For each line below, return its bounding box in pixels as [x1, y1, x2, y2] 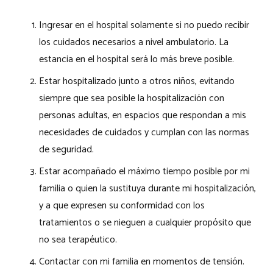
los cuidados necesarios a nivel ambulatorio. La [39, 34, 229, 51]
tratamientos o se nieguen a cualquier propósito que [39, 214, 251, 231]
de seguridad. [39, 141, 94, 158]
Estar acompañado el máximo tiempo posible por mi [39, 163, 250, 180]
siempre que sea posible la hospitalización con [39, 90, 224, 107]
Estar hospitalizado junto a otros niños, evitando [39, 73, 235, 90]
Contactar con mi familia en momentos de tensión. [39, 253, 244, 270]
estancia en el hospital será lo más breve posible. [39, 51, 234, 68]
